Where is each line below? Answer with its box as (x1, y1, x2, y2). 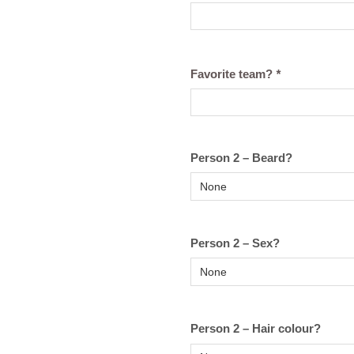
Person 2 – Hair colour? (190, 322, 321, 336)
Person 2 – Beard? (190, 151, 292, 165)
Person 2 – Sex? (190, 236, 280, 250)
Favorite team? (190, 66, 276, 81)
